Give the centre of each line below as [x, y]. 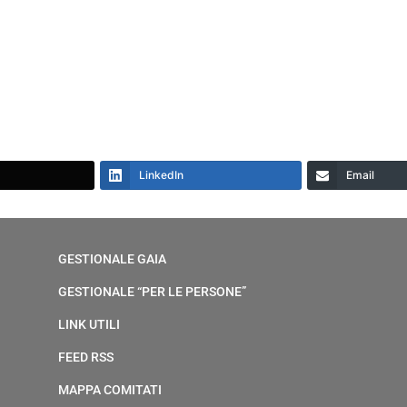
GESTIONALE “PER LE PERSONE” [152, 292]
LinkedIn [161, 174]
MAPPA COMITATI [110, 390]
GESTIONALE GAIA [112, 259]
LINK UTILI [89, 324]
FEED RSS [86, 357]
